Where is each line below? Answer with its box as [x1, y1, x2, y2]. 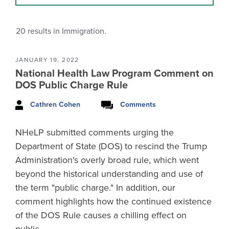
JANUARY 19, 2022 [15, 56, 79, 63]
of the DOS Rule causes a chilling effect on [15, 209, 187, 221]
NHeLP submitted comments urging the [15, 126, 174, 138]
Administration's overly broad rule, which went [15, 154, 199, 166]
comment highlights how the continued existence [15, 195, 212, 207]
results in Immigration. [26, 26, 106, 36]
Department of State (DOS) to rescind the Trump [15, 140, 207, 152]
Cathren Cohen [30, 100, 80, 109]
